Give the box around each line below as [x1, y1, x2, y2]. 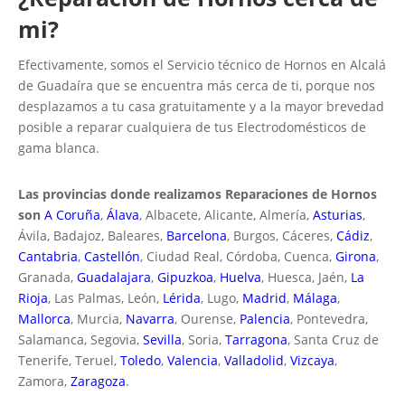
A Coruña [44, 206, 100, 224]
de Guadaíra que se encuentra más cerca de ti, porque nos [18, 77, 375, 95]
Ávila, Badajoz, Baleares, [18, 227, 166, 245]
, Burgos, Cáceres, [227, 227, 336, 245]
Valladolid [224, 352, 284, 370]
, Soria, [182, 331, 225, 349]
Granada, [18, 268, 77, 287]
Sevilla [143, 331, 182, 349]
